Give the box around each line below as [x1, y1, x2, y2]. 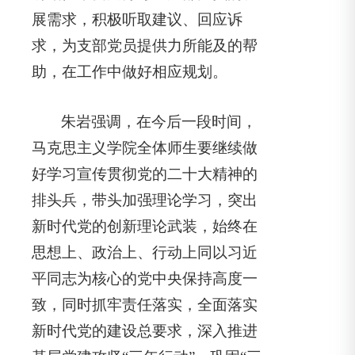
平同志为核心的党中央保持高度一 [32, 270, 258, 287]
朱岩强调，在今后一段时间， [61, 113, 258, 130]
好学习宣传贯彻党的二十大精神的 [32, 166, 258, 182]
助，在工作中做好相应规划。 [32, 63, 227, 80]
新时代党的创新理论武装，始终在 [32, 218, 258, 235]
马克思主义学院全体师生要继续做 [32, 139, 258, 156]
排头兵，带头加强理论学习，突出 [32, 192, 258, 208]
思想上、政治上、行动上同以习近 [32, 244, 258, 261]
